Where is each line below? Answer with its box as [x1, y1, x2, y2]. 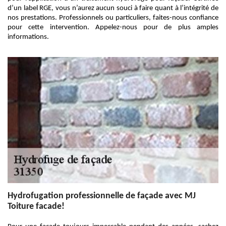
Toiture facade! [8, 202, 65, 211]
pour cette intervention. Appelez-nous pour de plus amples [8, 24, 218, 31]
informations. [8, 33, 49, 41]
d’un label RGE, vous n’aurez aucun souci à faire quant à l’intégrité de [8, 5, 218, 12]
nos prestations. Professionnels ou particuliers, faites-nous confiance [8, 14, 218, 22]
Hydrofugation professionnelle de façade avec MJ [8, 191, 196, 201]
